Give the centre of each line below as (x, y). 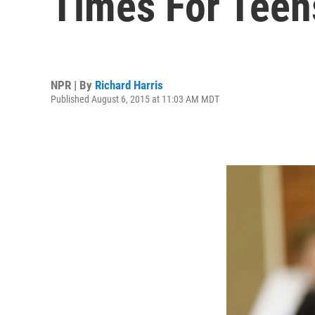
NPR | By (73, 85)
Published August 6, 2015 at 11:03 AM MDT (135, 99)
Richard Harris (129, 85)
